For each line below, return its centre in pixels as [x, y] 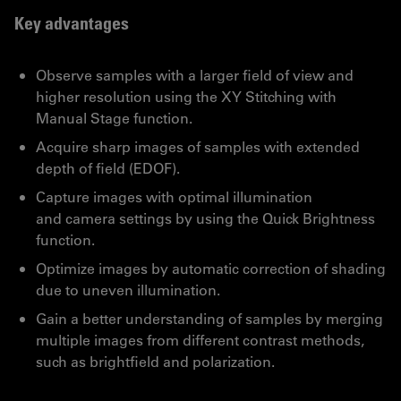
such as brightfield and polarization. [155, 361]
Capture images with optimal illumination [174, 196]
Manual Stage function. [114, 117]
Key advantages [72, 23]
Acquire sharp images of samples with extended [198, 146]
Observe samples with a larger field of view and [195, 74]
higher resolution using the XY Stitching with [186, 96]
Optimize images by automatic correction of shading [211, 268]
